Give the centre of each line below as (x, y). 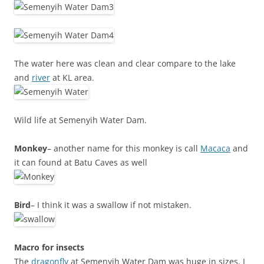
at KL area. (72, 77)
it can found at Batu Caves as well (81, 162)
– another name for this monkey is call (124, 148)
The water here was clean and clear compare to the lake (125, 63)
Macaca (215, 148)
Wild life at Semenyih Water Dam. (80, 120)
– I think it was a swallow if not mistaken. (111, 205)
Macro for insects (49, 247)
